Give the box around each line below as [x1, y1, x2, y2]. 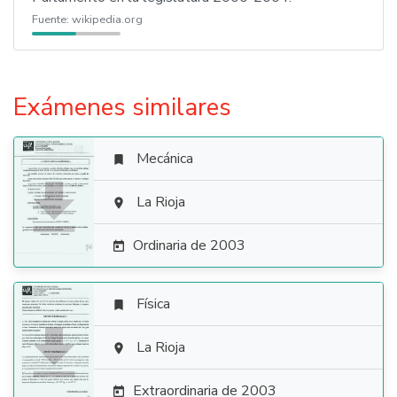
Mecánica [136, 149, 193, 168]
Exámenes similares [13, 90, 231, 124]
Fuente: [32, 12, 72, 27]
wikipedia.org [72, 12, 143, 27]
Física [136, 294, 170, 314]
